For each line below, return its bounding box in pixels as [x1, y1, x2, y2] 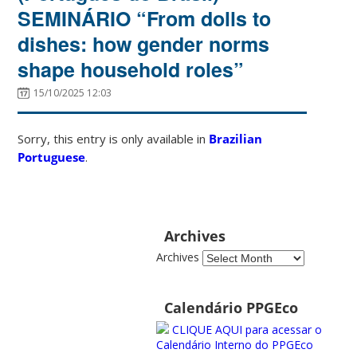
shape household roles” [18, 54, 245, 84]
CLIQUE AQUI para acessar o [168, 322, 322, 338]
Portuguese [18, 148, 86, 165]
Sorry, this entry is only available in [18, 130, 210, 147]
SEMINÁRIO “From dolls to [18, 3, 272, 33]
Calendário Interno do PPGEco [155, 337, 313, 353]
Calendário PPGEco [163, 298, 298, 318]
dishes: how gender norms [18, 29, 270, 58]
